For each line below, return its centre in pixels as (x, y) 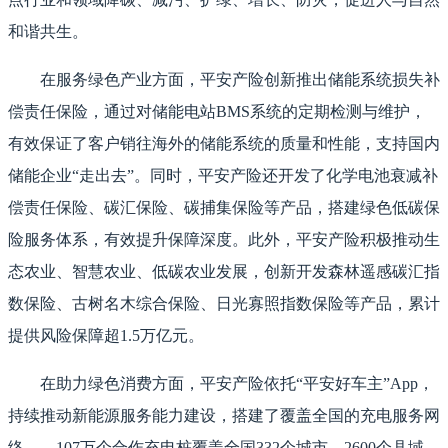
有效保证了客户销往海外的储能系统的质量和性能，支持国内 (224, 144)
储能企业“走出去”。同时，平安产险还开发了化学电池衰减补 (223, 176)
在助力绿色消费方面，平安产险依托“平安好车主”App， (237, 384)
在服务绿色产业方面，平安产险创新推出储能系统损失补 (240, 80)
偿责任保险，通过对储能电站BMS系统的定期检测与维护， (217, 112)
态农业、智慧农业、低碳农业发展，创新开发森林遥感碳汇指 (224, 272)
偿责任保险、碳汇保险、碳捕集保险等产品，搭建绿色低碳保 (224, 208)
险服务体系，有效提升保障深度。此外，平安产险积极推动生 (224, 240)
